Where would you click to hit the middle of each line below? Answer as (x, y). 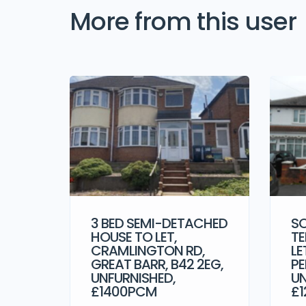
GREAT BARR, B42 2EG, (157, 264)
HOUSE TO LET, (134, 237)
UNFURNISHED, (133, 278)
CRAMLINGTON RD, (148, 250)
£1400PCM (124, 291)
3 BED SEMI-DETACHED (159, 223)
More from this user (183, 22)
